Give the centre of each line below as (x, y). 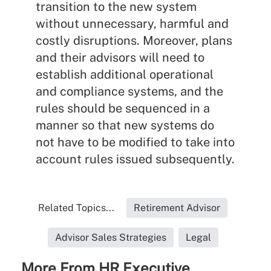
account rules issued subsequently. (135, 159)
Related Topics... (77, 207)
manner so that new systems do (125, 125)
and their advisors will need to (120, 57)
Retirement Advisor (177, 207)
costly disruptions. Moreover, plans (134, 40)
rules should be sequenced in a (122, 108)
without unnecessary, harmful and (132, 23)
